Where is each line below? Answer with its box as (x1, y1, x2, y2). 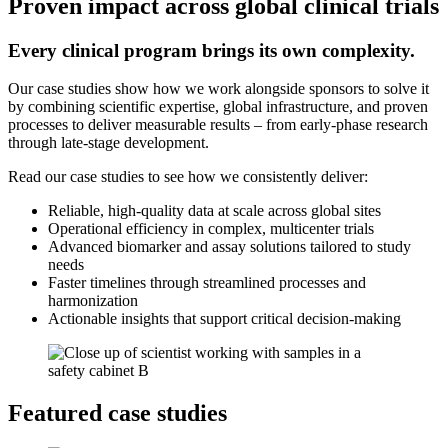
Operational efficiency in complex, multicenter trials (48, 220, 374, 238)
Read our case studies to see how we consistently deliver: (8, 168, 368, 186)
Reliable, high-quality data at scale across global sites (48, 202, 381, 220)
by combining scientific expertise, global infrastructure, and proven (8, 98, 428, 116)
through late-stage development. (8, 134, 209, 152)
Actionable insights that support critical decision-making (48, 310, 401, 328)
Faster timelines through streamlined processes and (48, 274, 366, 292)
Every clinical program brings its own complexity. (8, 39, 415, 61)
